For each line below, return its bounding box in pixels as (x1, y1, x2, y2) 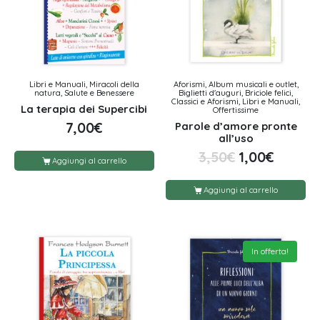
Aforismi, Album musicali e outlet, (173, 79, 299, 90)
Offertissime (213, 105, 259, 116)
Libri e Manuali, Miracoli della (29, 79, 139, 90)
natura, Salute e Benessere (34, 88, 134, 99)
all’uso (218, 131, 254, 145)
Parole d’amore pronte (174, 119, 297, 133)
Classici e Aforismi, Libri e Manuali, (171, 96, 301, 107)
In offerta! (251, 246, 289, 257)
